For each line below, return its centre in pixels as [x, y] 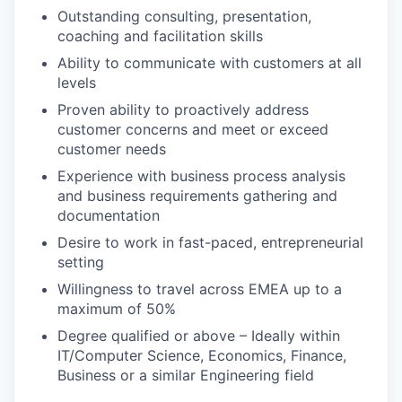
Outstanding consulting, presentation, [184, 16]
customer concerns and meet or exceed [193, 129]
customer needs [112, 149]
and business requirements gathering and [197, 195]
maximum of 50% [117, 308]
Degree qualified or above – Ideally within [199, 335]
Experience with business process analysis [201, 175]
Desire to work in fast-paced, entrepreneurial [210, 242]
